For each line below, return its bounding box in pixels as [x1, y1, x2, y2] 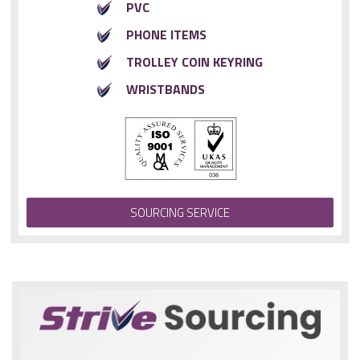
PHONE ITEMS [126, 25, 207, 45]
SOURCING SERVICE [130, 203, 230, 223]
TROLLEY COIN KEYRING [126, 52, 263, 72]
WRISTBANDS [126, 80, 205, 100]
